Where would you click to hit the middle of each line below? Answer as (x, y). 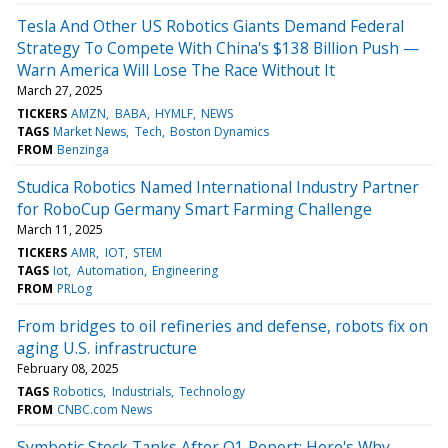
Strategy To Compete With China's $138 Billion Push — (218, 47)
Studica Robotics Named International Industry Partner (218, 186)
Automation (110, 270)
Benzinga (83, 149)
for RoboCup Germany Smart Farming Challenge (194, 208)
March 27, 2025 (60, 90)
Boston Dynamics (219, 131)
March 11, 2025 (60, 229)
